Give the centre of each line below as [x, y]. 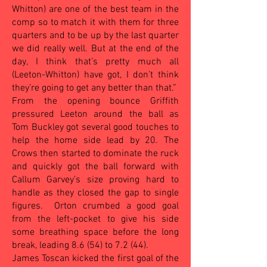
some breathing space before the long [95, 232]
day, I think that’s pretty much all [95, 62]
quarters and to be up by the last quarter [95, 36]
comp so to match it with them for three [95, 23]
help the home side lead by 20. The [95, 141]
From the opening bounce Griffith [95, 101]
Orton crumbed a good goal [114, 206]
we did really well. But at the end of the [95, 49]
